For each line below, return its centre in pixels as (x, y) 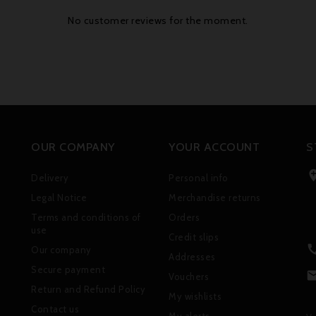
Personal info (199, 178)
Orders (184, 218)
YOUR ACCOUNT (214, 147)
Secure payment (68, 270)
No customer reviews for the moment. (158, 21)
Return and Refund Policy (88, 290)
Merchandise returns (215, 198)
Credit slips (194, 237)
